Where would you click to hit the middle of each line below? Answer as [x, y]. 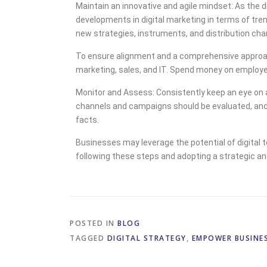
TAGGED [89, 238]
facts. [87, 119]
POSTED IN [94, 223]
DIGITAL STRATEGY [147, 238]
